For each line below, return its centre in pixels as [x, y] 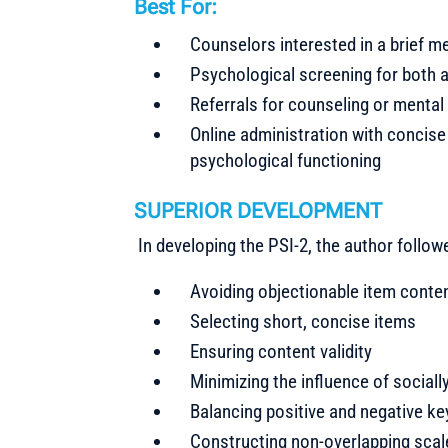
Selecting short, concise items [303, 321]
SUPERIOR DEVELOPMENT [258, 210]
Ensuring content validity [281, 351]
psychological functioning [286, 160]
